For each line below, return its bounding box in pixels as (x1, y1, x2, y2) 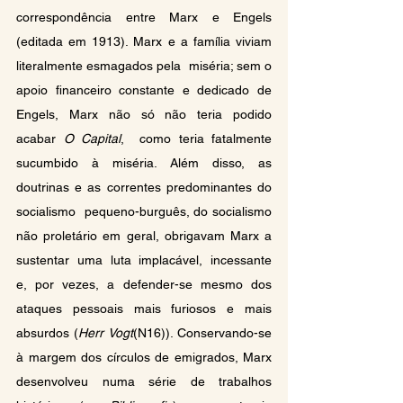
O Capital (63, 130, 121, 146)
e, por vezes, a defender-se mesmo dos (16, 276, 272, 291)
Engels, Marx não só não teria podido (16, 106, 272, 121)
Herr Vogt (78, 325, 133, 340)
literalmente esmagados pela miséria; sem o (16, 58, 272, 73)
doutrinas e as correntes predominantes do (16, 179, 272, 194)
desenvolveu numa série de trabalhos (16, 373, 272, 389)
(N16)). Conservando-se (132, 325, 273, 340)
